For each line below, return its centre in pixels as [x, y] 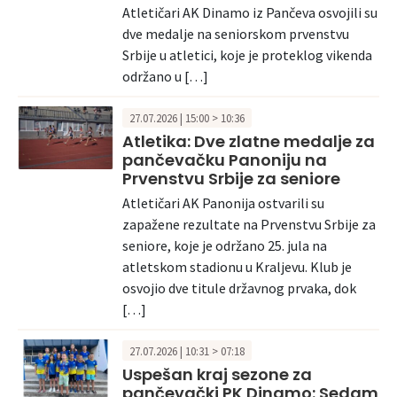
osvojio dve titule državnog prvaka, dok [239, 288]
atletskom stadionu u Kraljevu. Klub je [237, 266]
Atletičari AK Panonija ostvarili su [223, 202]
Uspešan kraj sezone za [217, 374]
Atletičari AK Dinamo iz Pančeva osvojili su [250, 13]
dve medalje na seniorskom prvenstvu [236, 34]
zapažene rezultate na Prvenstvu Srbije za [249, 224]
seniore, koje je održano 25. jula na [225, 245]
